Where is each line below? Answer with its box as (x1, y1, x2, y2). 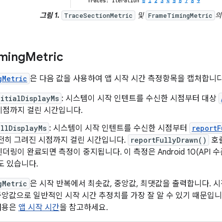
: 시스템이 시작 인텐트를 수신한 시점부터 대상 (61, 94, 219, 104)
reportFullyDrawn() (130, 135, 207, 145)
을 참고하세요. (59, 203, 108, 213)
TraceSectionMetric (64, 11, 133, 20)
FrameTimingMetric (148, 11, 213, 20)
